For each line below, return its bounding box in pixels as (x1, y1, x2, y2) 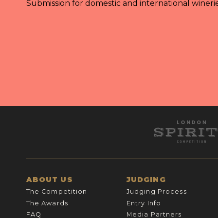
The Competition (26, 188, 88, 196)
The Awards (26, 199, 68, 207)
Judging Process (126, 188, 187, 196)
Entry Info (126, 199, 162, 207)
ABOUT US (26, 175, 73, 184)
